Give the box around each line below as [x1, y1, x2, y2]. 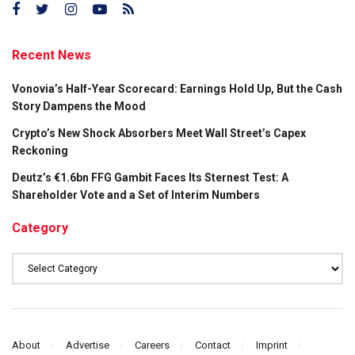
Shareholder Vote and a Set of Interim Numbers [12, 189, 260, 202]
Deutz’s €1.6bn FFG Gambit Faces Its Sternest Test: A [12, 171, 288, 185]
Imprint [256, 338, 288, 351]
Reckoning [12, 144, 68, 158]
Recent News [12, 48, 91, 63]
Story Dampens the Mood [12, 100, 146, 113]
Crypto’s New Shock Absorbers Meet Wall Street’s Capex [12, 127, 306, 140]
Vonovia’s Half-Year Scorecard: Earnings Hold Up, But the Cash [12, 82, 342, 96]
